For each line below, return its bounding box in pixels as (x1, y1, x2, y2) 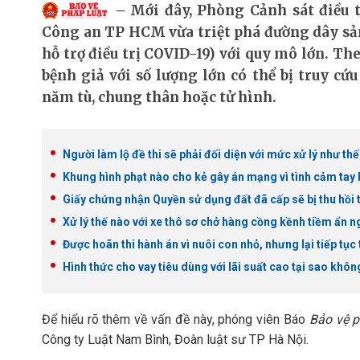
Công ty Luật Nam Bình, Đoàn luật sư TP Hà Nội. (42, 332, 309, 347)
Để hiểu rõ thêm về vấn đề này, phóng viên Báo (42, 312, 306, 327)
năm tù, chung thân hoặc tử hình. (42, 88, 276, 106)
